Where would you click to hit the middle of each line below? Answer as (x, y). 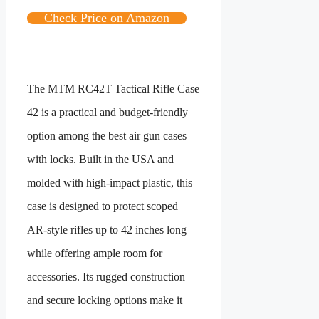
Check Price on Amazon (107, 18)
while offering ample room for (95, 253)
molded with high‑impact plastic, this (110, 183)
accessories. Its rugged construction (106, 277)
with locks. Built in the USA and (100, 159)
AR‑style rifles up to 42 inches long (107, 230)
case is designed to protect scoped (103, 206)
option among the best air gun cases (107, 136)
